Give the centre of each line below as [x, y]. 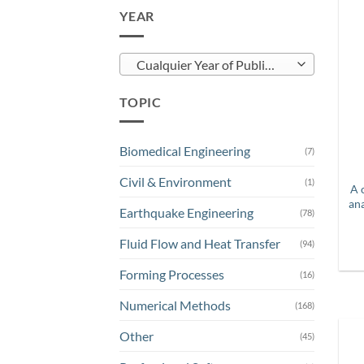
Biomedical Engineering [185, 151]
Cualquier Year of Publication [269, 65]
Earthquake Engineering [186, 213]
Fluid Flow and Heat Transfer [200, 244]
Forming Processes [172, 275]
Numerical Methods [175, 305]
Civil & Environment [175, 182]
